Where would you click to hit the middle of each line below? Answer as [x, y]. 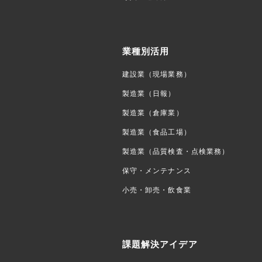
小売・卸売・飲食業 [157, 190]
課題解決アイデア [160, 245]
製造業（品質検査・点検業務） [176, 152]
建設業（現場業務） [157, 75]
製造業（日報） [149, 94]
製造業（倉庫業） [153, 113]
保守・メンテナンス [157, 171]
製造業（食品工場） [157, 132]
